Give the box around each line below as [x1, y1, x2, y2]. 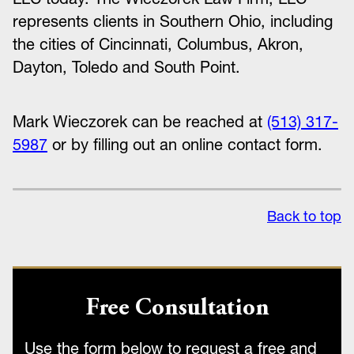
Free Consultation [85, 297, 269, 322]
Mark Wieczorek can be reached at [13, 112, 267, 131]
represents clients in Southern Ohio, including [13, 12, 333, 31]
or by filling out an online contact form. [47, 135, 322, 154]
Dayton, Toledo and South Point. [13, 58, 240, 77]
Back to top [267, 207, 341, 225]
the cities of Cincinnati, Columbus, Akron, [13, 35, 303, 54]
